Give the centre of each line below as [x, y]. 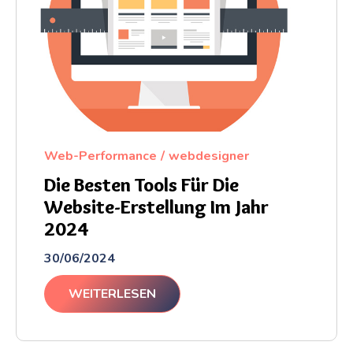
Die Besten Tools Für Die [141, 184]
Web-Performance [100, 156]
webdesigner [209, 156]
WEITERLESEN [112, 294]
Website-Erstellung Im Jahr [156, 206]
